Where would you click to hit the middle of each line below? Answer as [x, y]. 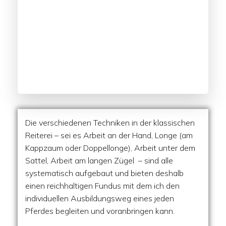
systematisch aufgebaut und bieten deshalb [104, 173]
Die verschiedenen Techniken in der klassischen [110, 123]
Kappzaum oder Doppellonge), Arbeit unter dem [110, 148]
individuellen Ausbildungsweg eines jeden [100, 198]
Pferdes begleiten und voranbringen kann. [100, 211]
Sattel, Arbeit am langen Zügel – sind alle [99, 160]
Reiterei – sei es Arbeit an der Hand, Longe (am [109, 135]
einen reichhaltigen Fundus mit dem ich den [102, 186]
